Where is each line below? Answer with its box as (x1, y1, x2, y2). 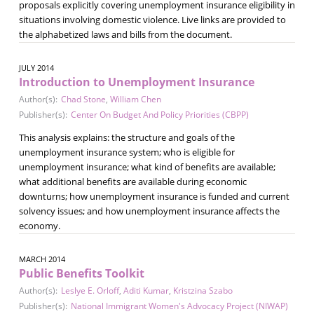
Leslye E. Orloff (60, 284, 119, 296)
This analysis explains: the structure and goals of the (18, 130, 235, 144)
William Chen (109, 93, 161, 105)
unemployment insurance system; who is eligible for (18, 145, 235, 158)
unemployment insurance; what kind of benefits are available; (18, 160, 275, 173)
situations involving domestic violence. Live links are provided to (18, 13, 286, 26)
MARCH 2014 (18, 253, 65, 264)
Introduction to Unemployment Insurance (18, 74, 254, 90)
